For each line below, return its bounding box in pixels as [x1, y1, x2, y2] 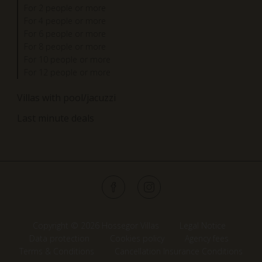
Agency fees [185, 232, 229, 244]
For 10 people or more [24, 53, 111, 65]
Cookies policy [110, 232, 164, 244]
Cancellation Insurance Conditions [115, 245, 243, 257]
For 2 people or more [24, 2, 106, 13]
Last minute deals [17, 111, 94, 125]
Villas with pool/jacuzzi [17, 91, 116, 104]
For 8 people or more [24, 40, 106, 52]
